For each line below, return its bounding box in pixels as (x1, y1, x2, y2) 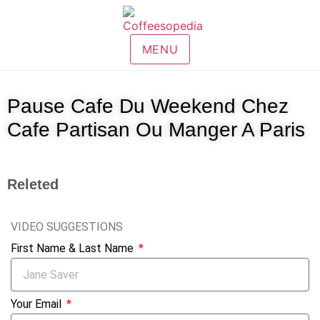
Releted (7, 176, 59, 192)
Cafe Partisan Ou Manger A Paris (7, 119, 305, 141)
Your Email (11, 297, 64, 311)
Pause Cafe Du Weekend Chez (7, 95, 289, 117)
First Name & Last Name (11, 241, 136, 255)
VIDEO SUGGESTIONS (11, 220, 123, 234)
